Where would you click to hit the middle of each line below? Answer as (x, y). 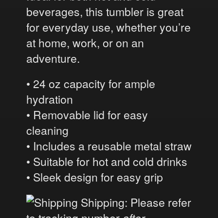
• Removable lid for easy (87, 115)
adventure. (53, 58)
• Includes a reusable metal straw (109, 146)
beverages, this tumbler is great (105, 12)
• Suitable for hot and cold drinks (107, 162)
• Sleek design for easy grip (94, 177)
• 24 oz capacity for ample (91, 84)
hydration (49, 99)
